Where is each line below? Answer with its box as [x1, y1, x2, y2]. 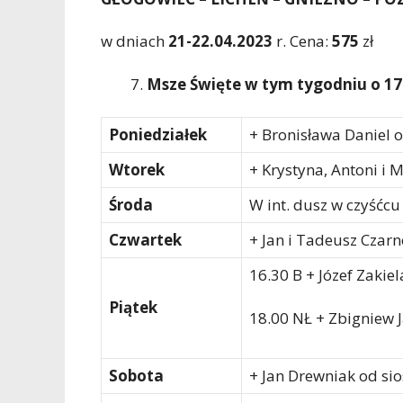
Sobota [109, 365, 164, 387]
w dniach [101, 31, 168, 52]
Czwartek [109, 229, 182, 251]
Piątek [109, 297, 157, 318]
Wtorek [109, 159, 165, 181]
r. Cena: [273, 31, 332, 52]
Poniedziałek [109, 124, 207, 146]
